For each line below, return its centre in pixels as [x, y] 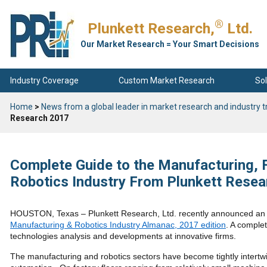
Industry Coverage [44, 80]
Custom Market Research [167, 80]
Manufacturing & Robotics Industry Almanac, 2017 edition [118, 225]
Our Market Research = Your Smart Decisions [170, 44]
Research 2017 [39, 118]
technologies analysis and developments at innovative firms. [123, 236]
